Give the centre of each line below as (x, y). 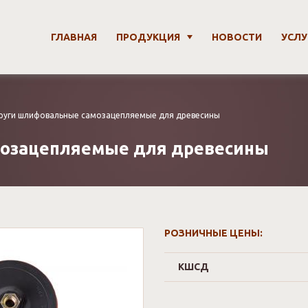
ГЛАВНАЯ (74, 37)
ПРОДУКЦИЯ (148, 37)
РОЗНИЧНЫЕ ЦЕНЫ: (213, 233)
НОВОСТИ (237, 37)
